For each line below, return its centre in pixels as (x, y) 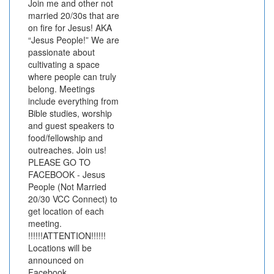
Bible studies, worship (70, 113)
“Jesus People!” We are (74, 39)
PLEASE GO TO (59, 162)
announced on (56, 260)
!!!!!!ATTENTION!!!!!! (67, 235)
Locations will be (60, 247)
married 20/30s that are (74, 15)
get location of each (66, 211)
